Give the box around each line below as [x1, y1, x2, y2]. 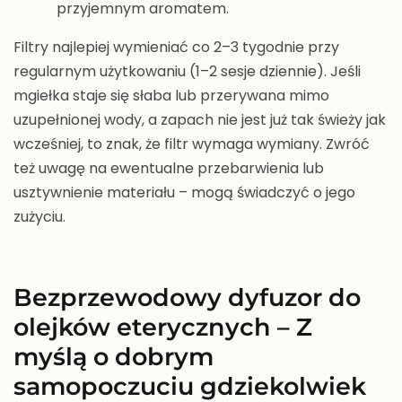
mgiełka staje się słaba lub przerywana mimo [13, 85, 329, 107]
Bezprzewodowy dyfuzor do [13, 282, 361, 312]
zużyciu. [13, 206, 66, 228]
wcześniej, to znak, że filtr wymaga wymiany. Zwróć [13, 134, 370, 155]
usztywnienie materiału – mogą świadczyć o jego [13, 182, 355, 204]
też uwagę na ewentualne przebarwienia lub [13, 158, 324, 179]
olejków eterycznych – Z [13, 311, 312, 342]
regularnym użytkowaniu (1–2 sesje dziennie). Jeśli [13, 61, 361, 83]
